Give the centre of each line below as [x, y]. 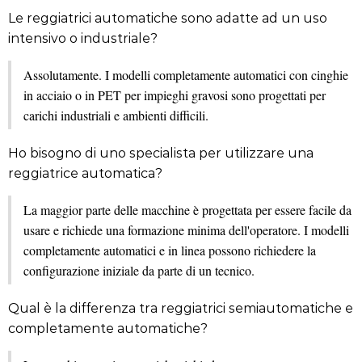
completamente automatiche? [108, 328]
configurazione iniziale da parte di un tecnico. [139, 270]
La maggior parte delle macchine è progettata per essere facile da [187, 210]
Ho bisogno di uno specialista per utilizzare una [161, 152]
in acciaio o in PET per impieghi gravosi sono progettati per [175, 95]
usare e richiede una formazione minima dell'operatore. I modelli [186, 230]
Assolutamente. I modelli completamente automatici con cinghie [186, 75]
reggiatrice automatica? [85, 173]
